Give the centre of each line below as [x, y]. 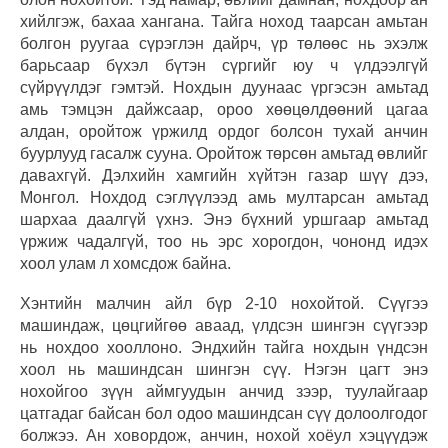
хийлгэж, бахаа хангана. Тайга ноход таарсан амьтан [224, 21]
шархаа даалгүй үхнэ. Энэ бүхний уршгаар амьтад [224, 219]
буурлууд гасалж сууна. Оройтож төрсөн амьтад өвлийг [224, 153]
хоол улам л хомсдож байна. [129, 263]
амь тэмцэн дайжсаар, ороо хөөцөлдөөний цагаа [224, 109]
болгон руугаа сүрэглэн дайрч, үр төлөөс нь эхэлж [224, 43]
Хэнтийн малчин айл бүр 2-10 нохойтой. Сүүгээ [224, 303]
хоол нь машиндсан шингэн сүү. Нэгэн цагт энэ [224, 369]
